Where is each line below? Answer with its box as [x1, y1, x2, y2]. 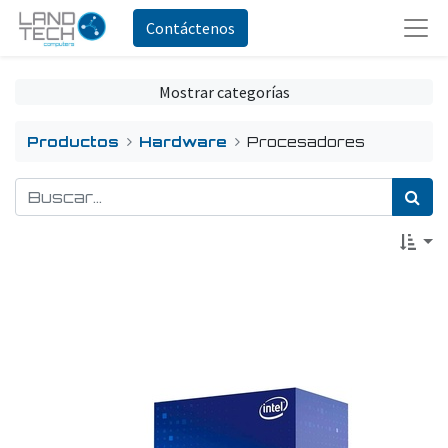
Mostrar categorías [158, 82, 290, 102]
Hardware [139, 131, 228, 150]
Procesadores [247, 131, 366, 150]
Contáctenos [146, 18, 236, 38]
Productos [27, 131, 119, 150]
